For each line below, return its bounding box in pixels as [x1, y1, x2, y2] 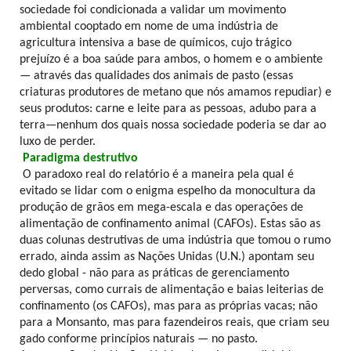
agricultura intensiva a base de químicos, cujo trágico [20, 36, 291, 49]
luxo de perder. [20, 135, 96, 148]
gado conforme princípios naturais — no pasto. [20, 332, 258, 346]
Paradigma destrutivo [23, 151, 138, 165]
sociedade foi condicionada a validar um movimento [20, 3, 286, 16]
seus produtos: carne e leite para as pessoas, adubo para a [20, 102, 317, 115]
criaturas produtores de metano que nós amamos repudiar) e [20, 85, 331, 99]
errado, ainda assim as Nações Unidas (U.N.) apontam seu [20, 250, 314, 263]
